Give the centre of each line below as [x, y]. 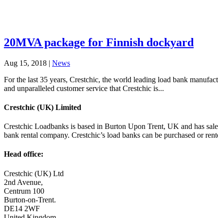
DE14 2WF [22, 208]
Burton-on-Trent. [30, 200]
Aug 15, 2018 [25, 63]
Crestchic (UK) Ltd [34, 173]
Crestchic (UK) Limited [43, 107]
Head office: [24, 154]
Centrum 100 [24, 191]
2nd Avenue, [23, 182]
